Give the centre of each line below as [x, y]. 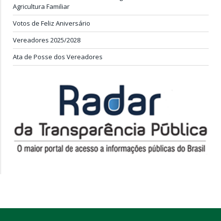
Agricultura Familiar [41, 6]
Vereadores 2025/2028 [47, 40]
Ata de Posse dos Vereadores [58, 56]
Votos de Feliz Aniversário [52, 23]
